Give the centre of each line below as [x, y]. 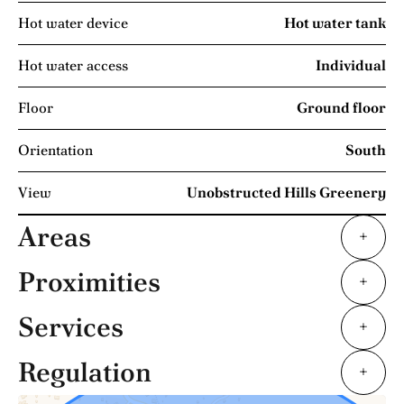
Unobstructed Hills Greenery [286, 192]
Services [71, 327]
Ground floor [341, 107]
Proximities [89, 282]
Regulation [85, 372]
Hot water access [73, 65]
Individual [351, 65]
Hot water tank [335, 23]
